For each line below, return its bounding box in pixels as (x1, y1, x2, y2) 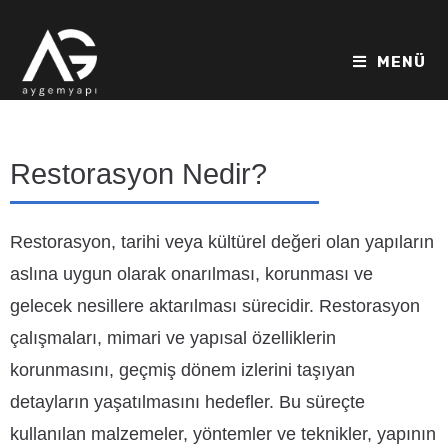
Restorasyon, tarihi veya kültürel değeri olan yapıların (10, 232, 434, 252)
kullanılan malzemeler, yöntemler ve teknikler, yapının (10, 424, 436, 444)
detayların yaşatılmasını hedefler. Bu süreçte (10, 392, 365, 412)
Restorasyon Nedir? (10, 158, 267, 190)
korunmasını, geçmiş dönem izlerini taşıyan (10, 360, 355, 380)
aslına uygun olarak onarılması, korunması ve (10, 264, 373, 284)
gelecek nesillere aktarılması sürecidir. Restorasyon (10, 296, 420, 316)
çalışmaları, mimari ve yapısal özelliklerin (10, 328, 336, 348)
